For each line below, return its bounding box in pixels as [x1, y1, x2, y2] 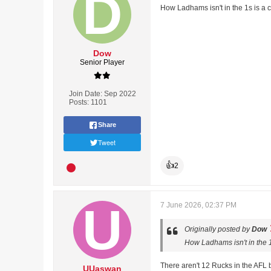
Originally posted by [184, 225, 252, 233]
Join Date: [68, 90, 102, 98]
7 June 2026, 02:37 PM [160, 201, 237, 209]
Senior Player [80, 58, 125, 67]
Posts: [68, 98, 89, 106]
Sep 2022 [103, 90, 136, 98]
